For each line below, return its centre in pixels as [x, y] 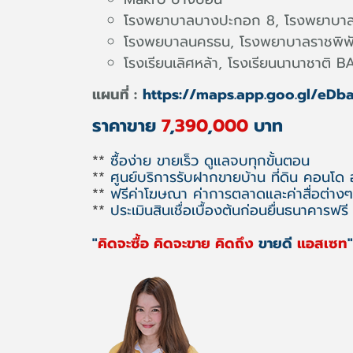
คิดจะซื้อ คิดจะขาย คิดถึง [178, 243]
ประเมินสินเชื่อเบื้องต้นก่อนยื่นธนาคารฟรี [227, 210]
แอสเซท [320, 243]
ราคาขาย [124, 126]
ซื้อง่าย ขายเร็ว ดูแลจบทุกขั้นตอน [207, 161]
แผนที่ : [115, 95]
